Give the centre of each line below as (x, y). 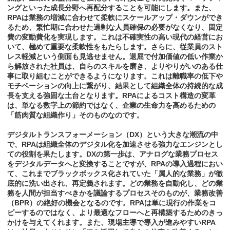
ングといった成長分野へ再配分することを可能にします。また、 (111, 8)
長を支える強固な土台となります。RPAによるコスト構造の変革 (111, 96)
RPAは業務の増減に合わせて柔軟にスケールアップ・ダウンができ (115, 18)
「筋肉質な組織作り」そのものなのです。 (75, 115)
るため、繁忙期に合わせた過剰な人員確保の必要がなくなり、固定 (115, 27)
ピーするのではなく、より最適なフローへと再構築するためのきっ (115, 213)
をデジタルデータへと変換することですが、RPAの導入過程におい (115, 164)
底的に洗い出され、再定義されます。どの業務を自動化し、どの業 (115, 184)
